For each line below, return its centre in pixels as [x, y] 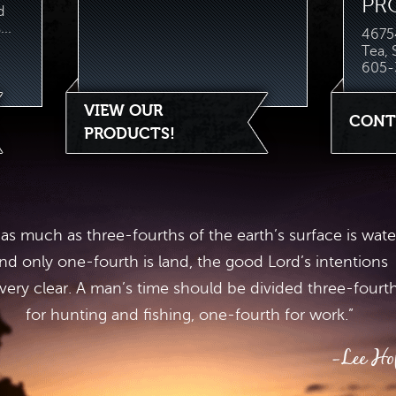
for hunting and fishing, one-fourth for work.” [189, 315]
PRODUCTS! [129, 134]
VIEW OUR [123, 111]
